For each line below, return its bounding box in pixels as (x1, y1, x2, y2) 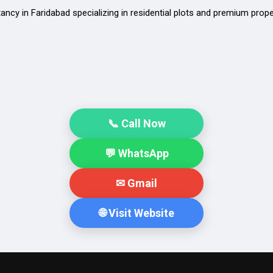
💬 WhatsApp (104, 147, 169, 160)
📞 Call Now (107, 117, 166, 130)
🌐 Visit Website (99, 207, 174, 219)
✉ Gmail (116, 177, 157, 190)
